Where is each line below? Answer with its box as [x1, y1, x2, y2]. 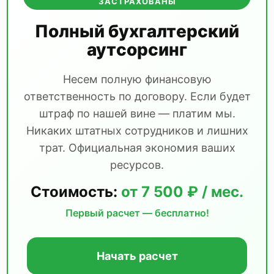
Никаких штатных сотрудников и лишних [26, 124, 248, 137]
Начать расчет [96, 250, 178, 262]
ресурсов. [110, 158, 164, 171]
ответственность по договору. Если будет [23, 90, 251, 103]
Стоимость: [31, 183, 121, 201]
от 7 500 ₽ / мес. [121, 183, 243, 201]
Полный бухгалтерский [35, 21, 239, 42]
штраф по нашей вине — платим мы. [39, 107, 235, 120]
